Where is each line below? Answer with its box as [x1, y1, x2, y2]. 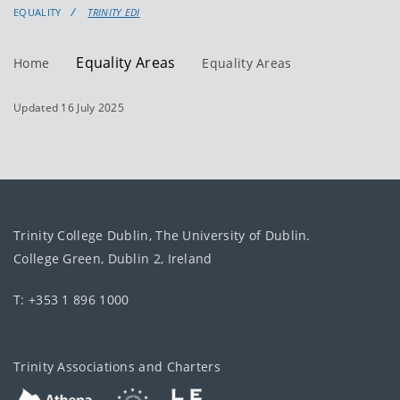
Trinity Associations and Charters [13, 357, 221, 375]
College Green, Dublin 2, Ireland [13, 249, 212, 267]
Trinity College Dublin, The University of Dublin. [13, 226, 311, 244]
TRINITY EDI [87, 4, 140, 19]
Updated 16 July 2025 [13, 99, 124, 115]
